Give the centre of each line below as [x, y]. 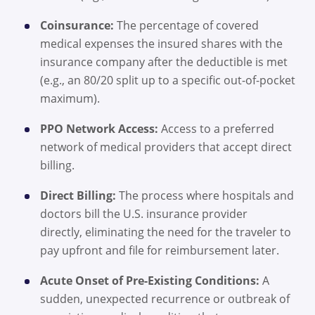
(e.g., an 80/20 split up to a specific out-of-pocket [168, 81]
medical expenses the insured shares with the [161, 44]
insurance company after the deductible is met [164, 62]
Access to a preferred [216, 129]
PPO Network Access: [99, 129]
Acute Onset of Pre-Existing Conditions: [150, 281]
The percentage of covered [186, 26]
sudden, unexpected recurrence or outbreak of [165, 299]
